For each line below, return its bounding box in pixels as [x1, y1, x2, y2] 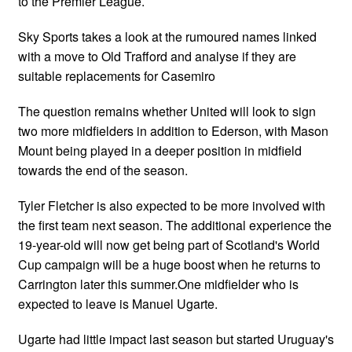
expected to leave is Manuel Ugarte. [18, 294, 218, 313]
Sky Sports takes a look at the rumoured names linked [18, 27, 317, 46]
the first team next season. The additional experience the [18, 215, 332, 234]
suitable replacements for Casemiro [18, 66, 215, 85]
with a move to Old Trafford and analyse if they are [18, 46, 296, 65]
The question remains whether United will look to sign [18, 101, 316, 120]
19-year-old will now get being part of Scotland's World [18, 235, 320, 254]
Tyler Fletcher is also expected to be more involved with [18, 196, 325, 214]
